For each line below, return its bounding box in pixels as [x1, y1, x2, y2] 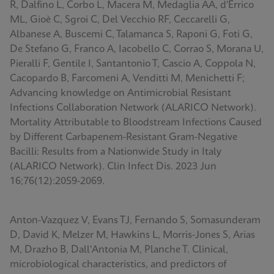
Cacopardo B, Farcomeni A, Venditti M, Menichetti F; [10, 73, 245, 84]
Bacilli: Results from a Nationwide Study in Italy [10, 147, 221, 157]
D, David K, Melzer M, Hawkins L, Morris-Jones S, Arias [10, 230, 255, 240]
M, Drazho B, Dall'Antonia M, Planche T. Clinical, [10, 245, 228, 255]
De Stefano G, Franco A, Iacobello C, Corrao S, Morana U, [10, 44, 264, 54]
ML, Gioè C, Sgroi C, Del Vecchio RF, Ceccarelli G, [10, 15, 230, 25]
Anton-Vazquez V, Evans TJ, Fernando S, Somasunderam [10, 215, 261, 226]
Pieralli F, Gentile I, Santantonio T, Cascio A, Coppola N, [10, 59, 256, 69]
